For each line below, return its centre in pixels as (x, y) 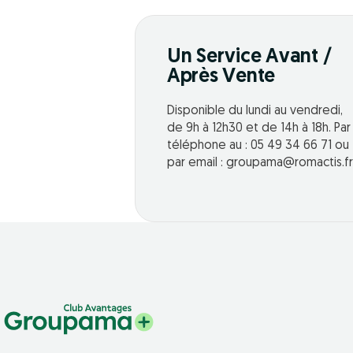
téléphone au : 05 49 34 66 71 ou (258, 146)
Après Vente (221, 77)
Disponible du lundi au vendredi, (255, 111)
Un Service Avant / (249, 58)
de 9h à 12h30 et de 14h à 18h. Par (258, 129)
